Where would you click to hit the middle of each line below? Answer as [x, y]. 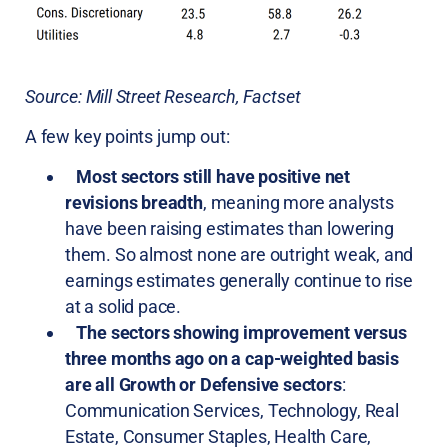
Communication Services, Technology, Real [232, 411]
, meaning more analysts [298, 203]
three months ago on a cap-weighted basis [232, 359]
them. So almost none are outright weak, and [239, 255]
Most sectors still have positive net [213, 177]
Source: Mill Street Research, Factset [163, 96]
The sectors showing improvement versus [241, 333]
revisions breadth [134, 203]
